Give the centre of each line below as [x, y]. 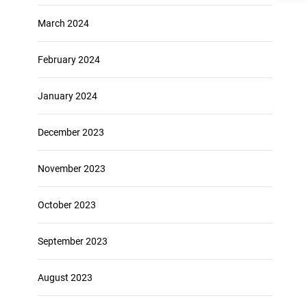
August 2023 [65, 278]
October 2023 [66, 205]
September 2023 [72, 242]
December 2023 [71, 133]
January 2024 [67, 96]
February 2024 [69, 60]
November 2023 [71, 169]
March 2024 [63, 24]
